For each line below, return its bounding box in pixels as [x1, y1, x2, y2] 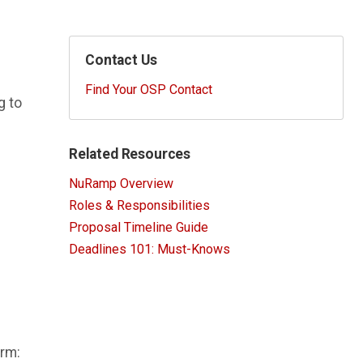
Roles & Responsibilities [69, 198, 210, 214]
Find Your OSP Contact [85, 82, 213, 98]
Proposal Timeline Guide [69, 220, 208, 236]
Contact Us [85, 52, 157, 69]
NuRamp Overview [69, 176, 173, 192]
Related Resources [69, 146, 191, 163]
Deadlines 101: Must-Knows [69, 241, 230, 258]
